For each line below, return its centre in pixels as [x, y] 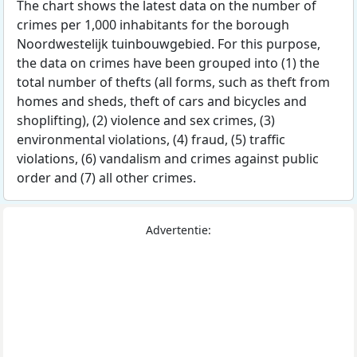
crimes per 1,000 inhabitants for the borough [153, 25]
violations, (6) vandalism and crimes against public [168, 159]
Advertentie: [178, 230]
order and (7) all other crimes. [106, 178]
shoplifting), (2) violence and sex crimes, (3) [146, 120]
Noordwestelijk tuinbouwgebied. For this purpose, [169, 44]
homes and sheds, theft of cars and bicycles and [162, 101]
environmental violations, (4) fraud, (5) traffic [151, 139]
